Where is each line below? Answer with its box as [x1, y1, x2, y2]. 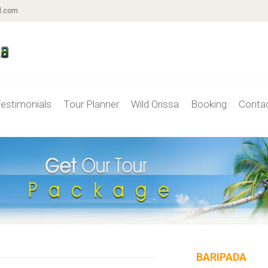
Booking [191, 98, 227, 110]
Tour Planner [63, 98, 119, 110]
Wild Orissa [131, 98, 179, 110]
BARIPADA [196, 250, 247, 263]
